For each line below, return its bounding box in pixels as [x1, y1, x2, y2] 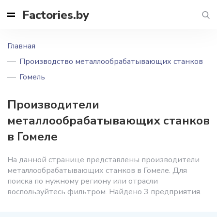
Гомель [19, 72, 45, 82]
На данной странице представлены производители [7, 155, 200, 165]
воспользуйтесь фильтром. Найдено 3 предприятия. [7, 186, 201, 197]
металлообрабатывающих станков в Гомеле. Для [7, 165, 187, 176]
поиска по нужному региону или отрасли [7, 176, 158, 186]
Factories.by [22, 7, 89, 23]
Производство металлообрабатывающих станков [19, 56, 203, 67]
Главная [7, 41, 35, 51]
